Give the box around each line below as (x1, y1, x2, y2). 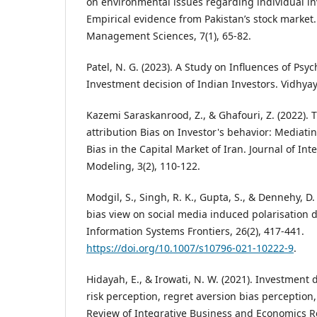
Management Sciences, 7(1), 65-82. (86, 28, 251, 42)
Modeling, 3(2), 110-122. (86, 159, 200, 173)
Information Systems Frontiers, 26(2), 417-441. (86, 224, 304, 238)
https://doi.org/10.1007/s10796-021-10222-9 (86, 241, 294, 255)
